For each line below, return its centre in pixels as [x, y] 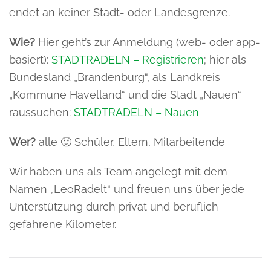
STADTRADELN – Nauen [136, 112]
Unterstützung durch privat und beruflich [114, 206]
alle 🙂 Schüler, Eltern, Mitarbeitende [133, 142]
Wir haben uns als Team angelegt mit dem [118, 171]
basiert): [30, 59]
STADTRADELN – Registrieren [128, 59]
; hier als [225, 59]
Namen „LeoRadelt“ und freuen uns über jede [127, 189]
